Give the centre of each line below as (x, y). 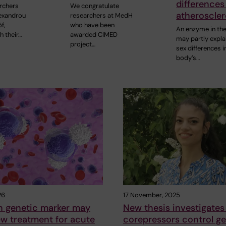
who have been (92, 25)
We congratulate (94, 6)
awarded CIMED (94, 34)
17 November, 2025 (152, 195)
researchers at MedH (101, 15)
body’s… (188, 58)
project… (82, 44)
